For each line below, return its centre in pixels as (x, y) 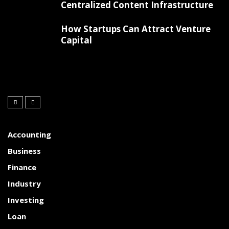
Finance (22, 167)
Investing (26, 200)
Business (24, 151)
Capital (76, 40)
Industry (24, 183)
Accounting (29, 134)
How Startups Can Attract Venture (136, 29)
